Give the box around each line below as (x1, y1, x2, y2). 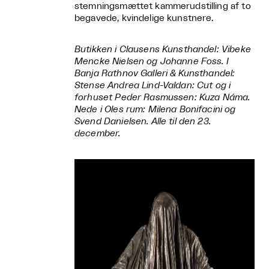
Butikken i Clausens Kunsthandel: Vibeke (74, 45, 251, 55)
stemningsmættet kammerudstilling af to (74, 2, 251, 11)
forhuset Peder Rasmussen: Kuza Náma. (74, 93, 250, 103)
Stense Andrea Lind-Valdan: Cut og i (74, 81, 231, 91)
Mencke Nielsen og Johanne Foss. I (74, 57, 229, 67)
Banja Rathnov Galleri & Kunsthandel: (74, 69, 235, 79)
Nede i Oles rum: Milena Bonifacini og (74, 105, 236, 115)
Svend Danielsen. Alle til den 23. (74, 117, 211, 127)
